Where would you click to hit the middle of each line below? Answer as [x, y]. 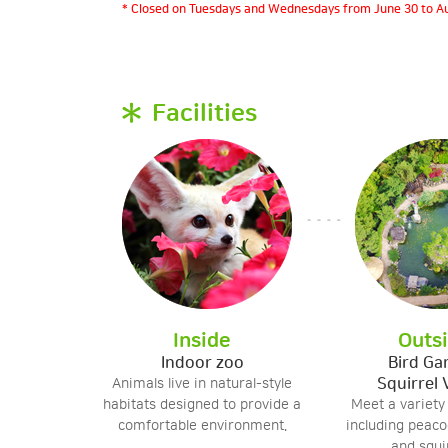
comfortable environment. [202, 426]
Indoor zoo [202, 363]
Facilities [204, 114]
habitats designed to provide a [202, 405]
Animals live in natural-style [202, 384]
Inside [202, 341]
